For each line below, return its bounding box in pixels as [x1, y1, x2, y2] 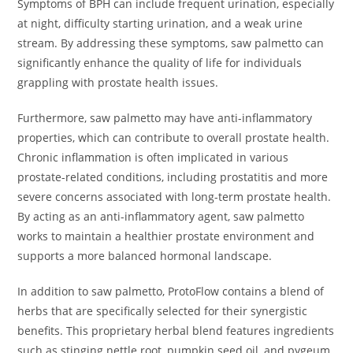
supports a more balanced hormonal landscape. [17, 248, 273, 264]
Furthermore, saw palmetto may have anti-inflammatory [17, 110, 313, 126]
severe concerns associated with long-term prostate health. [17, 189, 332, 205]
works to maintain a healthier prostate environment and [17, 229, 315, 244]
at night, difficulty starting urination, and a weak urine [17, 16, 303, 32]
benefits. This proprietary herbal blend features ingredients [17, 323, 335, 339]
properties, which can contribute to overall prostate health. [17, 130, 330, 146]
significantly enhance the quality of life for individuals [17, 55, 303, 71]
